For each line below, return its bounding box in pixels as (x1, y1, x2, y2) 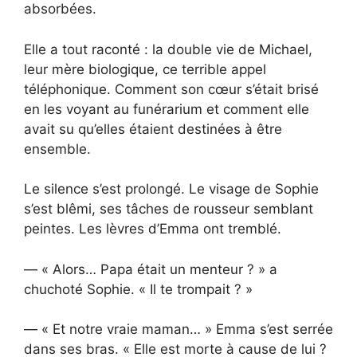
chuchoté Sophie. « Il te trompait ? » (24, 280, 253, 297)
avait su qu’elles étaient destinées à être (24, 120, 282, 137)
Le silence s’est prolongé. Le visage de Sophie (24, 181, 319, 198)
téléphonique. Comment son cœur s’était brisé (24, 80, 319, 97)
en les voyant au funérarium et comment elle (24, 100, 309, 117)
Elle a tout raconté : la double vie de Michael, (24, 41, 312, 57)
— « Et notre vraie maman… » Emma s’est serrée (24, 321, 333, 338)
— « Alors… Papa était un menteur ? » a (24, 261, 277, 277)
